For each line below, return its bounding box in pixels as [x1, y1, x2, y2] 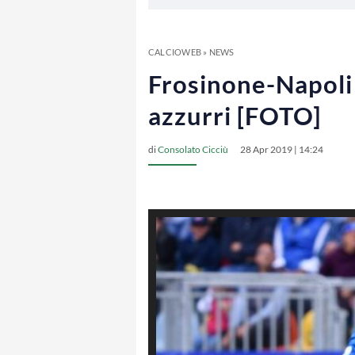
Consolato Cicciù [158, 143, 228, 155]
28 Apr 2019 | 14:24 [240, 143, 323, 155]
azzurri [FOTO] [148, 101, 321, 131]
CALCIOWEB [148, 47, 201, 57]
